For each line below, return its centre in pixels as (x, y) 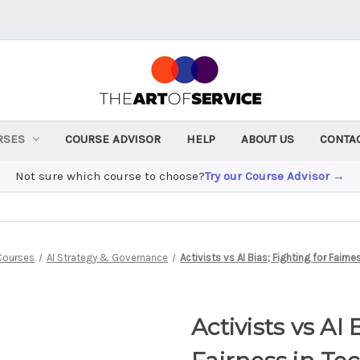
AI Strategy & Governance (108, 257)
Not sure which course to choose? (110, 176)
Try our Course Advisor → (275, 176)
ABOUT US (268, 139)
